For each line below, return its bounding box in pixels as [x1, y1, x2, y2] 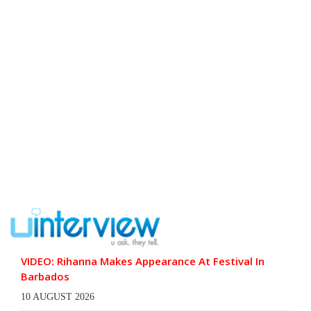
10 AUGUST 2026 [21, 291, 94, 302]
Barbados [21, 269, 69, 283]
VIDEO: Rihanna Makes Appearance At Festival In [21, 253, 264, 268]
